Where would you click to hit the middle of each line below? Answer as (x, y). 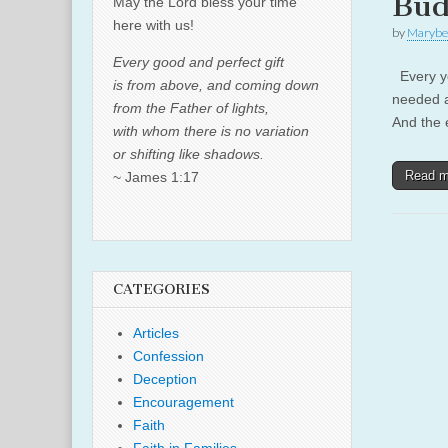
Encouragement (183, 402)
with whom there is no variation (211, 131)
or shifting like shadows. (188, 154)
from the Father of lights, (191, 108)
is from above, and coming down (216, 85)
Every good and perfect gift (198, 62)
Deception (165, 379)
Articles (156, 333)
